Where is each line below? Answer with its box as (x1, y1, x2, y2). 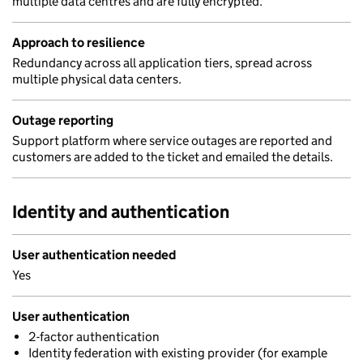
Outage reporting (12, 113, 113, 128)
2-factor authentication (28, 329, 160, 344)
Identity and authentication (12, 201, 229, 223)
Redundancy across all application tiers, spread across (12, 55, 312, 70)
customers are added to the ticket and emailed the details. (12, 149, 333, 164)
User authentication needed (12, 247, 176, 263)
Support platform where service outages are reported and (12, 133, 332, 148)
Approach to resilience (12, 35, 145, 50)
